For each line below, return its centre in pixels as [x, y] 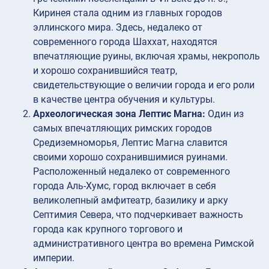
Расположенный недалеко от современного [131, 171]
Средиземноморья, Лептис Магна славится [130, 142]
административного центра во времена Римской [144, 243]
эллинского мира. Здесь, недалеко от [118, 27]
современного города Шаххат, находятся [125, 41]
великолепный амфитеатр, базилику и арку [131, 200]
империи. [54, 258]
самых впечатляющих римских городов [122, 128]
